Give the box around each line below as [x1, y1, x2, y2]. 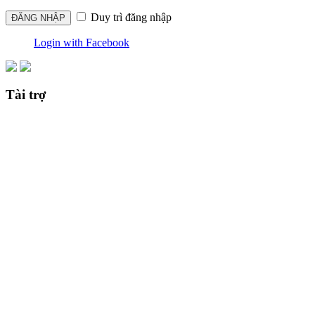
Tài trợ [6, 87, 46, 103]
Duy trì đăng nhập [88, 11, 172, 23]
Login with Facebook [34, 36, 129, 49]
